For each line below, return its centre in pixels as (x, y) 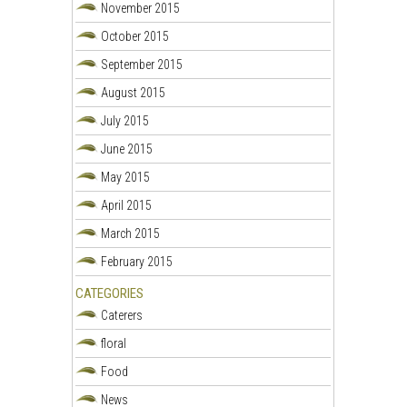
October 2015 (135, 36)
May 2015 (126, 177)
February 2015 (137, 261)
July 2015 (125, 120)
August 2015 (134, 92)
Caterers (122, 315)
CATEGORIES (109, 293)
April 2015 (127, 205)
